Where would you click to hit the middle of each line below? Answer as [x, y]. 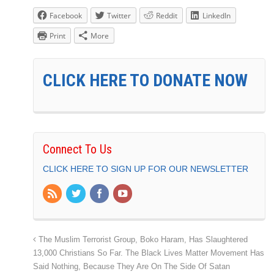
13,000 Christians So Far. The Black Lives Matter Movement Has [149, 253]
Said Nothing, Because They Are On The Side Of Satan [131, 266]
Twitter [119, 16]
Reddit [167, 16]
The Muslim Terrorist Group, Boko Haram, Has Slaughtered [142, 239]
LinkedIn [217, 16]
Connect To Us [77, 150]
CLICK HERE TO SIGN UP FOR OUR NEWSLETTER [146, 169]
